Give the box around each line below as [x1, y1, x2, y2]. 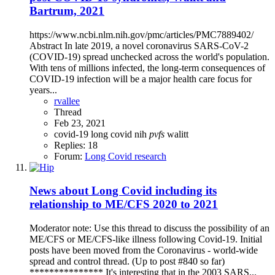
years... [29, 84, 57, 95]
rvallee [54, 95, 80, 106]
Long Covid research [85, 150, 166, 161]
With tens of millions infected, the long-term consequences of [29, 62, 265, 73]
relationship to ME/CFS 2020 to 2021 [29, 198, 218, 211]
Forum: [54, 150, 85, 161]
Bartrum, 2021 [29, 4, 104, 17]
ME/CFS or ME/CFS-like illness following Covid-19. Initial [29, 234, 262, 245]
